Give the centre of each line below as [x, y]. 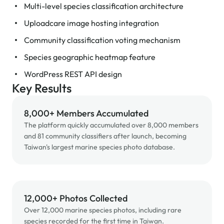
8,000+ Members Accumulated [86, 113]
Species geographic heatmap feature [90, 57]
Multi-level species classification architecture [104, 6]
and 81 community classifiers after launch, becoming [105, 136]
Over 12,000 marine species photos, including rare [103, 210]
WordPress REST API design [73, 74]
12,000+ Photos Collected [76, 198]
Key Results [42, 88]
